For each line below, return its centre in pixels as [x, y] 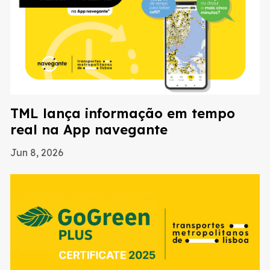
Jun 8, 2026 [37, 152]
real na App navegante [89, 129]
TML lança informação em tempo [123, 113]
